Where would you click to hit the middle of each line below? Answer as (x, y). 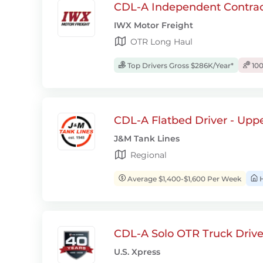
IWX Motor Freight (154, 25)
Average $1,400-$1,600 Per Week (183, 179)
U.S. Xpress (137, 252)
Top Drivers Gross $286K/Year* (180, 65)
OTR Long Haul (161, 42)
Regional (149, 155)
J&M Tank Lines (147, 139)
